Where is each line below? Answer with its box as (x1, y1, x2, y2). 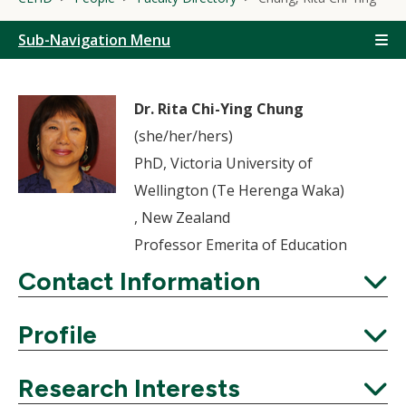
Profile (18, 319, 97, 350)
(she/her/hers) (134, 126, 233, 146)
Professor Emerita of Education (134, 235, 347, 255)
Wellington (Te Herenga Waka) (134, 180, 344, 200)
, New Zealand (134, 208, 230, 227)
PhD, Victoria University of (134, 153, 313, 173)
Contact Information (18, 266, 260, 296)
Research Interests (18, 372, 240, 403)
